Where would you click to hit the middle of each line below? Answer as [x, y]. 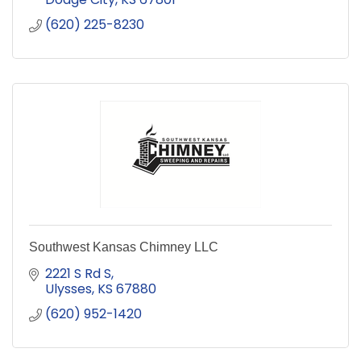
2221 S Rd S [78, 273]
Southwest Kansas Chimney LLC [124, 247]
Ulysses [68, 288]
